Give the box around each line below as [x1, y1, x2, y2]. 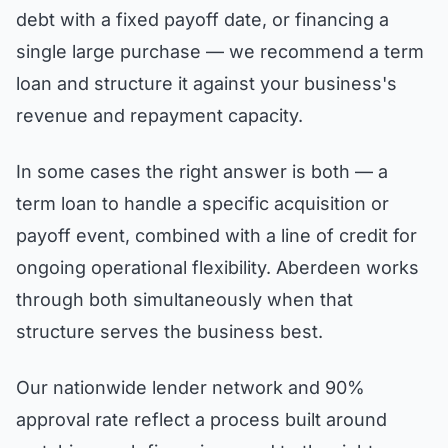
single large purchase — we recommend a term [16, 41, 424, 62]
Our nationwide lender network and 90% [16, 377, 365, 398]
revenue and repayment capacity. [16, 105, 303, 126]
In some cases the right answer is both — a [16, 161, 388, 182]
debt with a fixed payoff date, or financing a [16, 9, 389, 30]
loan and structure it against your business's [16, 73, 397, 94]
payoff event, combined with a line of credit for [16, 225, 417, 246]
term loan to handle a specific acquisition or [16, 193, 389, 214]
